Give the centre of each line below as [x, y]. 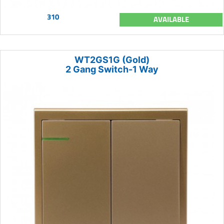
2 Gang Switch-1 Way [112, 69]
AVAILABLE [171, 19]
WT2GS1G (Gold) [112, 59]
